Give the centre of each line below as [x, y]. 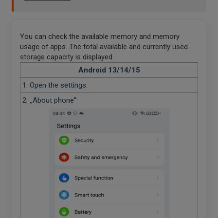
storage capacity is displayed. [68, 57]
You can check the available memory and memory [100, 36]
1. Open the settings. [55, 85]
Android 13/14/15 [109, 70]
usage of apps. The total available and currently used [104, 47]
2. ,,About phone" [49, 100]
